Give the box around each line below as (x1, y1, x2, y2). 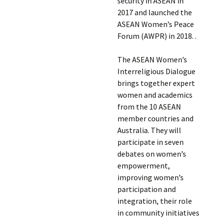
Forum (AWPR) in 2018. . (117, 31, 196, 41)
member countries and (117, 113, 193, 123)
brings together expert (117, 78, 195, 88)
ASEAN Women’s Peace (117, 19, 194, 29)
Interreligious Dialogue (117, 66, 195, 76)
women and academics (117, 90, 192, 100)
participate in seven (117, 137, 184, 147)
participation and (117, 184, 176, 194)
